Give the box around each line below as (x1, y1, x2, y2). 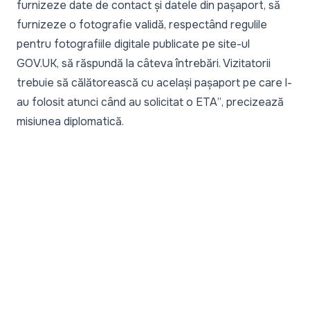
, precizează (221, 94, 284, 109)
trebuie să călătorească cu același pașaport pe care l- (17, 75, 292, 90)
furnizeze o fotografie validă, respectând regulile (17, 17, 267, 32)
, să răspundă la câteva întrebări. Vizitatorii (57, 55, 271, 71)
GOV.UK (17, 55, 57, 71)
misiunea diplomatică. (17, 113, 124, 129)
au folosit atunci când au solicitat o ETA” (17, 94, 221, 109)
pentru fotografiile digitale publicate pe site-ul (17, 36, 250, 51)
